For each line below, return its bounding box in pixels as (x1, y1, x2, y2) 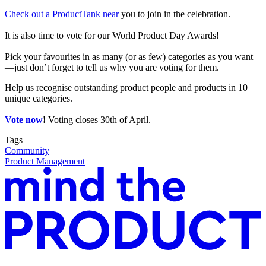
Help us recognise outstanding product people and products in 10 (5, 83, 248, 93)
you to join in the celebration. (121, 9, 230, 20)
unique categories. (5, 93, 72, 104)
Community (5, 145, 49, 156)
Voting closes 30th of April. (46, 115, 151, 125)
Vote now (5, 115, 43, 125)
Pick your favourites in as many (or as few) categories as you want (5, 52, 253, 62)
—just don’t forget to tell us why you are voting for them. (5, 62, 219, 73)
